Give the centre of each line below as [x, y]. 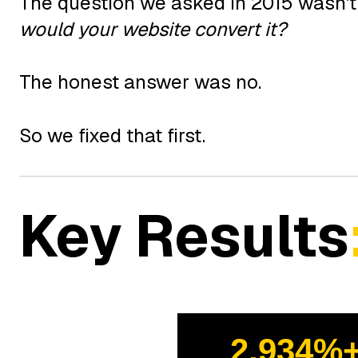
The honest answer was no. [140, 82]
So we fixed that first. [112, 135]
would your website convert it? [153, 29]
